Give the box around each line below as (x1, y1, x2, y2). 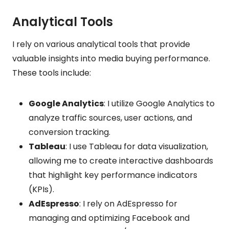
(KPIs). (29, 183, 54, 195)
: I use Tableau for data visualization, (65, 140, 208, 152)
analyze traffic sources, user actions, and (29, 111, 192, 124)
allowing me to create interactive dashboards (29, 154, 213, 167)
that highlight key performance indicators (29, 169, 197, 181)
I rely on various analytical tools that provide (12, 38, 190, 50)
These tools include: (12, 66, 91, 79)
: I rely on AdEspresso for (79, 197, 177, 210)
